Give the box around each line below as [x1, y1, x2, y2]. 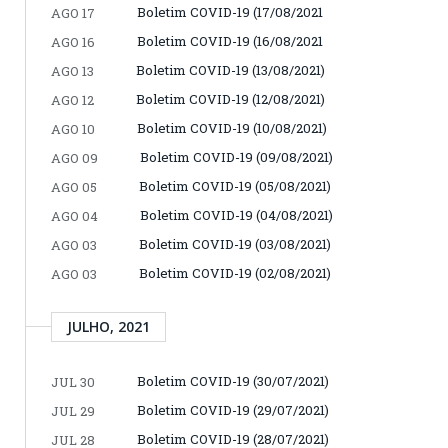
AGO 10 [51, 119, 95, 138]
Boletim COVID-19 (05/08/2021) [139, 176, 331, 195]
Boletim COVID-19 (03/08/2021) [139, 234, 331, 253]
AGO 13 [51, 61, 94, 80]
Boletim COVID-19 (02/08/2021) [139, 263, 331, 282]
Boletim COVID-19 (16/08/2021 [137, 31, 323, 50]
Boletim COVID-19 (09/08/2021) [140, 147, 333, 166]
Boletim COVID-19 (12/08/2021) [136, 89, 325, 108]
